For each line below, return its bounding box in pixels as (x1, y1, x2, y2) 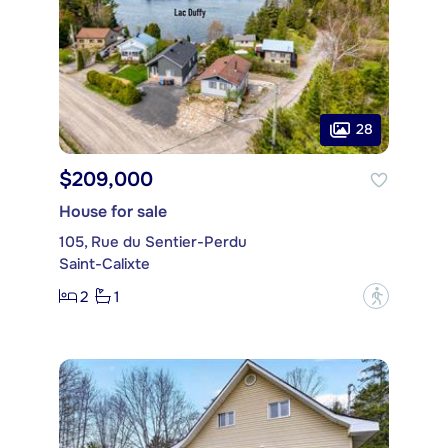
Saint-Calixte (59, 254, 150, 275)
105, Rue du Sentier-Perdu (59, 232, 247, 253)
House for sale (59, 201, 167, 223)
